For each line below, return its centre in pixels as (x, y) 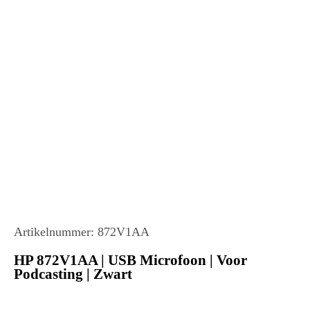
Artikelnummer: (56, 232)
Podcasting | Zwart (73, 274)
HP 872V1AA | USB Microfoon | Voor (130, 260)
